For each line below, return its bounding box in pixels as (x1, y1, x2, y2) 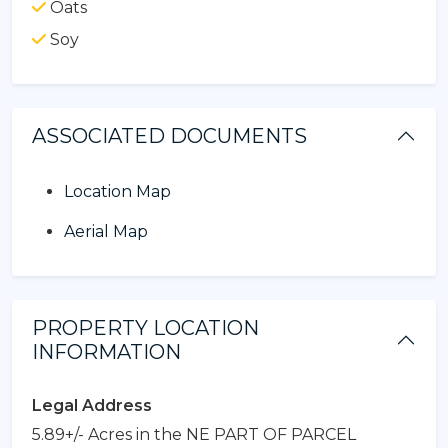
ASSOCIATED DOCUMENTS (32, 123, 307, 148)
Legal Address (32, 395, 152, 415)
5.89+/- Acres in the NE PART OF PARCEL (32, 424, 356, 444)
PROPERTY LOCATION (32, 315, 259, 340)
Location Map (64, 181, 171, 201)
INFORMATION (32, 339, 181, 364)
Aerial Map (64, 221, 148, 241)
